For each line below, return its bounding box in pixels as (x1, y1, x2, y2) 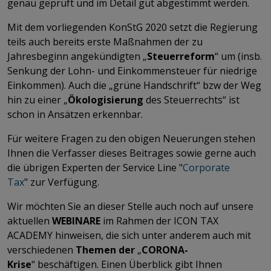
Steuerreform (147, 49, 215, 63)
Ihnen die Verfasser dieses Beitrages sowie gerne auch (7, 146, 256, 160)
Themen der (76, 243, 137, 256)
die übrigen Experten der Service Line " (7, 160, 183, 174)
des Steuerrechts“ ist (143, 93, 240, 106)
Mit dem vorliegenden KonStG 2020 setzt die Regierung (7, 20, 258, 34)
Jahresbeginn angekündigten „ (7, 49, 147, 63)
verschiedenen (7, 243, 76, 256)
